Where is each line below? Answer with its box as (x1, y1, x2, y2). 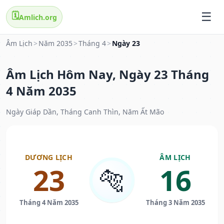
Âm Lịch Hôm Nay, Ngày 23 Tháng (6, 66, 209, 83)
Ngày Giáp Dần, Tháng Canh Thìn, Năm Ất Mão (6, 107, 164, 117)
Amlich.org (19, 12, 57, 22)
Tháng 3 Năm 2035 (145, 198, 205, 207)
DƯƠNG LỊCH (25, 152, 72, 162)
